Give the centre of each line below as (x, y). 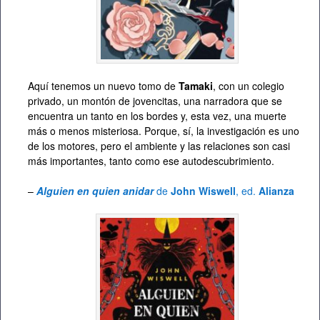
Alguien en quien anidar (95, 190)
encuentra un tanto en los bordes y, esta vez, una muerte (157, 115)
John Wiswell (203, 190)
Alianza (276, 190)
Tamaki (196, 85)
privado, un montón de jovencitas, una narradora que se (155, 100)
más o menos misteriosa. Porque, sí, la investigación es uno (164, 130)
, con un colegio (249, 85)
